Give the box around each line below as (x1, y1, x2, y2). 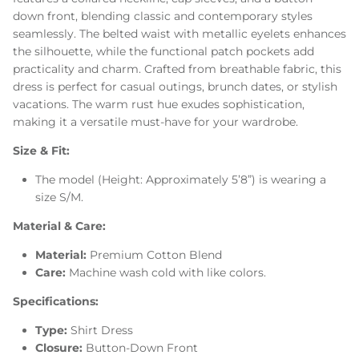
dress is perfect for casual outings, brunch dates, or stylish (13, 79, 337, 95)
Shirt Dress (71, 323, 133, 338)
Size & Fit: (13, 143, 70, 159)
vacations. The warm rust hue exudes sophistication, (13, 97, 305, 112)
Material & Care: (13, 219, 106, 234)
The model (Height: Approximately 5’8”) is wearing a (35, 172, 326, 188)
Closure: (35, 341, 86, 356)
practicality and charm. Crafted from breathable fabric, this (13, 62, 341, 77)
